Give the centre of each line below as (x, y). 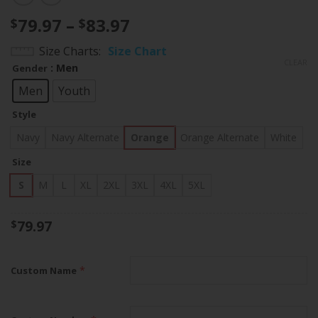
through (165, 76)
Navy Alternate (85, 137)
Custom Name (44, 271)
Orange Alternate (220, 137)
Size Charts (69, 51)
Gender (30, 68)
